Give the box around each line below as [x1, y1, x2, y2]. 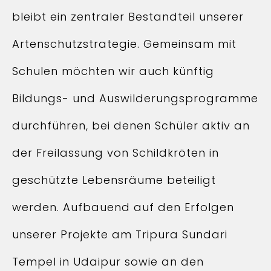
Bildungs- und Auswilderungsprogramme [12, 91, 258, 106]
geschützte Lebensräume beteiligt [12, 172, 216, 188]
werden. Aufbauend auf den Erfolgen [12, 200, 234, 215]
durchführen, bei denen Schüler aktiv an [12, 118, 250, 133]
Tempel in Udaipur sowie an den [12, 254, 204, 269]
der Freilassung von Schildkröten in [12, 145, 219, 160]
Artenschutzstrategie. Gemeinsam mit [12, 36, 237, 51]
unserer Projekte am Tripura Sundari [12, 227, 227, 242]
